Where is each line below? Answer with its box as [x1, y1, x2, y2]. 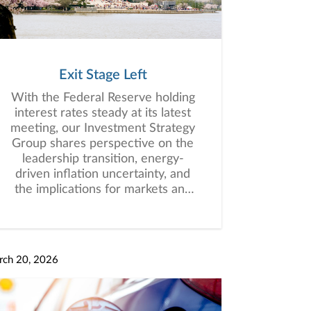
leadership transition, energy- [22, 153, 184, 165]
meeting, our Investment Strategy [10, 122, 195, 135]
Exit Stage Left [58, 68, 147, 82]
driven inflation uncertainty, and [15, 168, 190, 180]
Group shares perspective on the [12, 137, 194, 150]
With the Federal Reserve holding [10, 92, 195, 104]
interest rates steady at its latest [15, 107, 191, 119]
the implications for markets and [14, 183, 192, 196]
